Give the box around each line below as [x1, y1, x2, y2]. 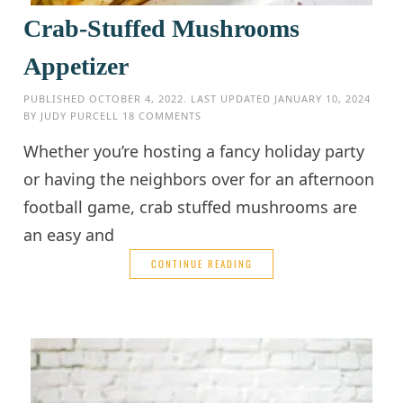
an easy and [23, 223, 115, 246]
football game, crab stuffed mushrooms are [23, 195, 358, 218]
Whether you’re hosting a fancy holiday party [23, 139, 365, 162]
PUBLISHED [23, 91, 90, 105]
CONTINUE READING [150, 255, 253, 271]
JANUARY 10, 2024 [274, 91, 372, 105]
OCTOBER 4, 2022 [89, 91, 184, 105]
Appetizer [23, 51, 130, 80]
